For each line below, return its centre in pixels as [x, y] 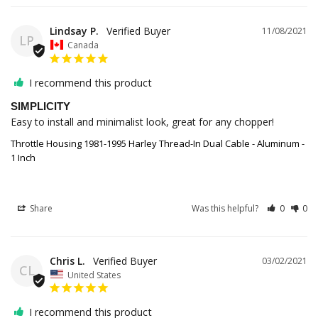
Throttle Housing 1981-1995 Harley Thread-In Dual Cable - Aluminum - [158, 143]
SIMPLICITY [40, 106]
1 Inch [23, 157]
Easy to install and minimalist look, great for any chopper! [142, 121]
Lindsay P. [74, 31]
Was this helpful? [226, 208]
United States [94, 275]
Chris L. [67, 261]
